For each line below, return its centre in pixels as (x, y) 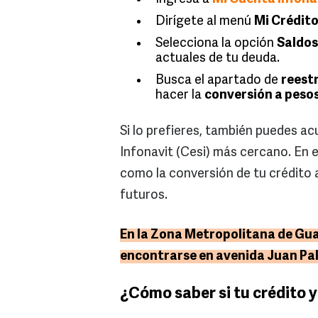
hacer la (180, 96)
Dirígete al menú (205, 22)
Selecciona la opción (216, 44)
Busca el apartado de (218, 81)
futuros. (145, 196)
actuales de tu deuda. (219, 59)
